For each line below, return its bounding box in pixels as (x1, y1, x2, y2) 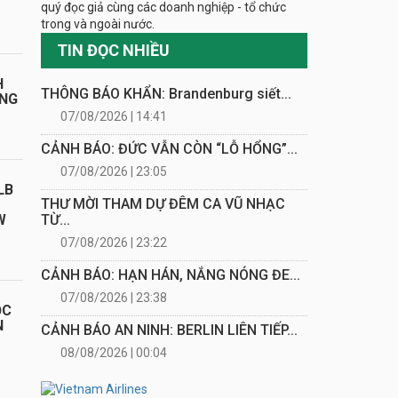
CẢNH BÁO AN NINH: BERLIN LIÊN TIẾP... (41, 321, 298, 338)
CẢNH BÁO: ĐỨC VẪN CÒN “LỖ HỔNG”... (41, 139, 298, 157)
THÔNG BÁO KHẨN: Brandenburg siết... (41, 84, 291, 102)
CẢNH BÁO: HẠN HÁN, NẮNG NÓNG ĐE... (41, 266, 300, 283)
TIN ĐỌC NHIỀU (57, 40, 170, 60)
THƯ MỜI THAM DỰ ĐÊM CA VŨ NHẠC (41, 195, 285, 212)
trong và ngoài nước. (41, 16, 155, 31)
